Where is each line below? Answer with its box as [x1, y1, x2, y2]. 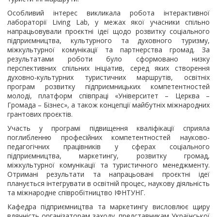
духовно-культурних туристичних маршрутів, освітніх [7, 73, 210, 82]
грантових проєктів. [7, 109, 73, 119]
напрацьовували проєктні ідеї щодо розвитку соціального [7, 27, 210, 36]
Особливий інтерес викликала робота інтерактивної [7, 8, 210, 17]
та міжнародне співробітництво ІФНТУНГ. [7, 188, 145, 197]
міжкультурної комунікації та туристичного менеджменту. [7, 160, 210, 170]
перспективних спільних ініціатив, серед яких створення [7, 63, 210, 73]
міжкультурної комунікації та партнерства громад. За [7, 45, 210, 54]
